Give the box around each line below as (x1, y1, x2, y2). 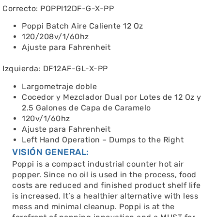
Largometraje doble (22, 81, 97, 91)
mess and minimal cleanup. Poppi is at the (12, 201, 175, 211)
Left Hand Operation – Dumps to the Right (22, 135, 184, 144)
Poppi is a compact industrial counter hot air (12, 159, 184, 169)
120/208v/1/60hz (22, 32, 89, 42)
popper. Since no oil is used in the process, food (12, 170, 197, 179)
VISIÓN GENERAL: (12, 146, 89, 157)
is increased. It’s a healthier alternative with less (12, 191, 198, 201)
